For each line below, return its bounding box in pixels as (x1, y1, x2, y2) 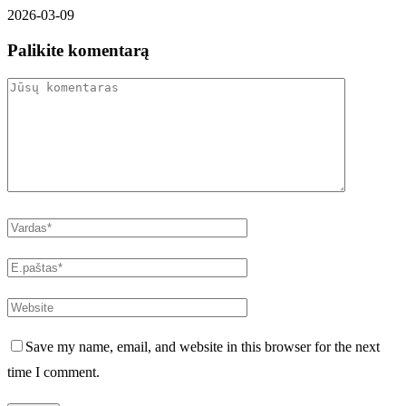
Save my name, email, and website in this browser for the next (25, 338, 380, 354)
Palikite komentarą (7, 41, 150, 61)
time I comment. (7, 363, 100, 380)
